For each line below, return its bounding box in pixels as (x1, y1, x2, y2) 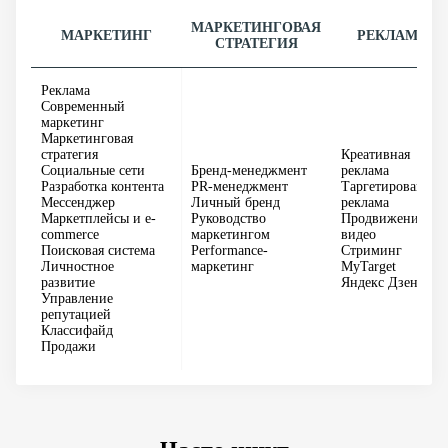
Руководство (191, 211, 266, 226)
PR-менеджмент (191, 179, 288, 194)
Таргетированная (341, 179, 444, 194)
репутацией (41, 307, 111, 322)
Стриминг (341, 243, 402, 258)
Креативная (341, 147, 410, 162)
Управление (41, 291, 113, 306)
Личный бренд (191, 195, 280, 210)
